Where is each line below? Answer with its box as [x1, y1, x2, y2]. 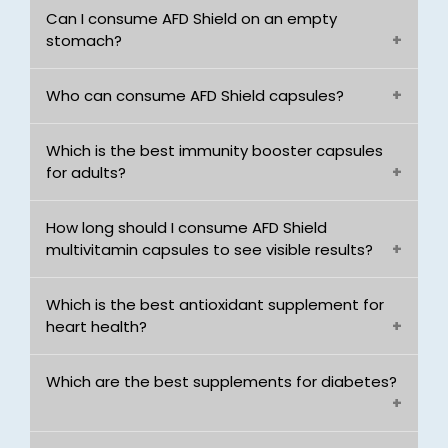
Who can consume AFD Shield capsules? [46, 85, 344, 106]
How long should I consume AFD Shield [46, 217, 327, 238]
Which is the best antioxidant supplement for [46, 294, 384, 315]
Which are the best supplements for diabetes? [46, 371, 397, 392]
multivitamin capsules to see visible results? [46, 239, 373, 260]
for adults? [46, 162, 126, 183]
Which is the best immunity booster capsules [46, 140, 383, 161]
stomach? [46, 30, 122, 51]
